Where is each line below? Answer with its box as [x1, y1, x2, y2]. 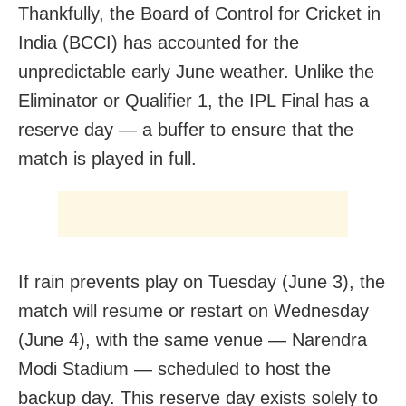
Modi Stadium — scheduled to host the [18, 359, 331, 380]
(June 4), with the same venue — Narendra [18, 330, 367, 351]
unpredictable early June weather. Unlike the [18, 62, 374, 82]
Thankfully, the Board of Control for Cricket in [18, 4, 381, 24]
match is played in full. [18, 149, 197, 169]
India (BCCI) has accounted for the [18, 33, 299, 53]
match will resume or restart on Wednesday [18, 301, 369, 322]
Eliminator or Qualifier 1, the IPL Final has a [18, 91, 369, 111]
